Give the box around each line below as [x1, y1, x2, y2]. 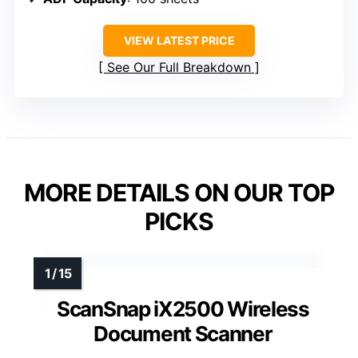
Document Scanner [93, 321, 272, 347]
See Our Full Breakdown [107, 59, 251, 76]
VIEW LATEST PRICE [123, 34, 235, 48]
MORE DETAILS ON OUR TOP [24, 178, 334, 208]
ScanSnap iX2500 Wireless [57, 296, 309, 322]
